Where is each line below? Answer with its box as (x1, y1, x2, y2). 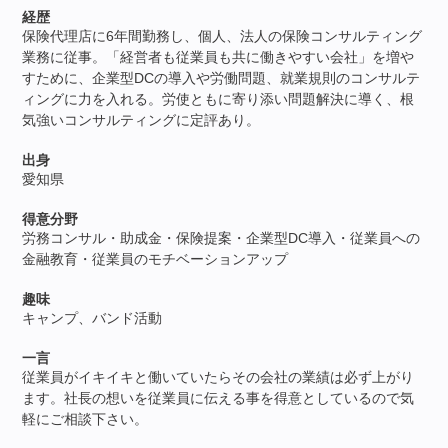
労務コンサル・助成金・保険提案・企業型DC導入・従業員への (22, 229, 421, 246)
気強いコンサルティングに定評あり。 (22, 111, 261, 128)
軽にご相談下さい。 (22, 410, 149, 427)
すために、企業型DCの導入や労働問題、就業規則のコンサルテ (22, 69, 421, 86)
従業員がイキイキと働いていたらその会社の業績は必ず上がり (22, 368, 415, 385)
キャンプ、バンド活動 (22, 309, 163, 326)
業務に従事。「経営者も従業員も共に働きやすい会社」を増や (22, 48, 415, 65)
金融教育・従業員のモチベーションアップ (22, 250, 289, 267)
